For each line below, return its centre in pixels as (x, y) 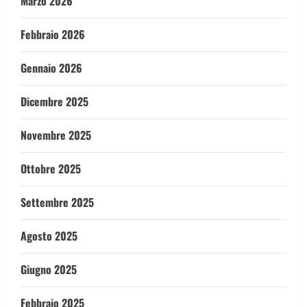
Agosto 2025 (49, 236)
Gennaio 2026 (51, 68)
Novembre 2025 (56, 135)
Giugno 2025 (49, 269)
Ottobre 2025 (51, 169)
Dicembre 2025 (54, 101)
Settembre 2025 (57, 202)
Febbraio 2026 (53, 34)
